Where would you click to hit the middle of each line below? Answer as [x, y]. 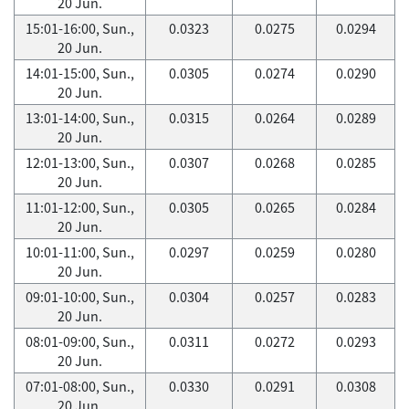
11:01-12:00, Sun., [80, 207]
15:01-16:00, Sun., [80, 28]
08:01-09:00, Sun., [80, 341]
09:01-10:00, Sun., [80, 297]
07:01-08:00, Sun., [80, 386]
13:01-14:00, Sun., [80, 118]
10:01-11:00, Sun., [80, 252]
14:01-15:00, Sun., [80, 73]
